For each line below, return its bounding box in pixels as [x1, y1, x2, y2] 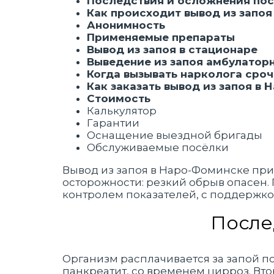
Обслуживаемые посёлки [87, 141, 229, 154]
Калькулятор [87, 105, 157, 117]
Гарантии [87, 117, 139, 129]
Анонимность [87, 19, 165, 31]
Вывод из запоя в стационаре [87, 43, 257, 56]
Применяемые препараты [87, 31, 235, 43]
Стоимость [87, 92, 150, 105]
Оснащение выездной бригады [87, 129, 262, 141]
